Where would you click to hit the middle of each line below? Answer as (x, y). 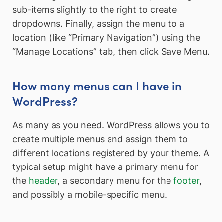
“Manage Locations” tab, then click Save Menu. (111, 51)
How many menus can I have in (97, 85)
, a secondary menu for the (115, 181)
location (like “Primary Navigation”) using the (106, 37)
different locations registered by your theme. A (111, 153)
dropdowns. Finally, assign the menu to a (98, 23)
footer (186, 181)
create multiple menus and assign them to (100, 139)
